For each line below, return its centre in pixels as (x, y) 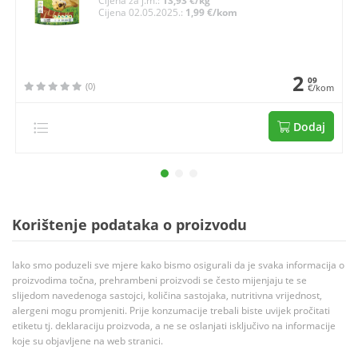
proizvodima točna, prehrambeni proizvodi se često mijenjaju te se (159, 280)
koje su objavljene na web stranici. (88, 341)
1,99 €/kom (212, 13)
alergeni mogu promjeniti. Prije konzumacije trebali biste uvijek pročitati (171, 311)
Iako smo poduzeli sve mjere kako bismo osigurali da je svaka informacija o (178, 265)
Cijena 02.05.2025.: (142, 13)
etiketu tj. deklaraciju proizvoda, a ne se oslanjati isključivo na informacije (174, 326)
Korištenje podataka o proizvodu (129, 225)
